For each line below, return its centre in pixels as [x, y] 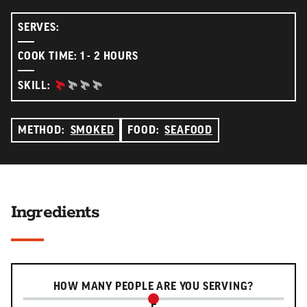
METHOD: [41, 130]
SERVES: [39, 27]
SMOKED [92, 130]
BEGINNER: [81, 85]
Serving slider [53, 283]
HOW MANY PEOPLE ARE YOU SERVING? [153, 286]
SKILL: [34, 85]
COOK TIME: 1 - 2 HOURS [78, 56]
